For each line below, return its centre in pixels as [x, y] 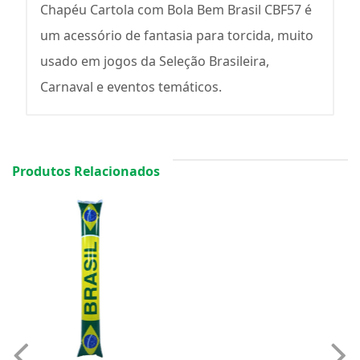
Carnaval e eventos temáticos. [131, 87]
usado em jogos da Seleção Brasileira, [155, 61]
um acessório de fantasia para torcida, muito [177, 35]
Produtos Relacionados [86, 171]
